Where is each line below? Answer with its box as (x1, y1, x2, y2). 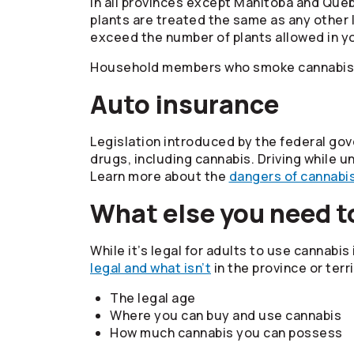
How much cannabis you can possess (110, 324, 343, 341)
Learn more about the (90, 168, 229, 185)
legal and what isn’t (90, 259, 211, 277)
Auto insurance (90, 87, 279, 122)
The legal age (110, 289, 196, 307)
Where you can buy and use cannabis (110, 307, 341, 324)
